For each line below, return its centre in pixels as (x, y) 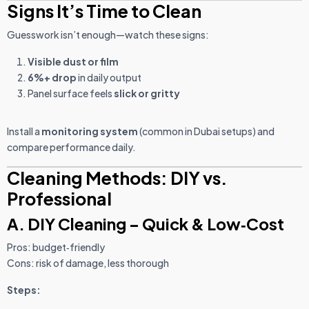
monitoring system (90, 131)
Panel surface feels (71, 93)
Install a (24, 131)
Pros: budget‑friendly (56, 247)
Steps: (24, 290)
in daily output (109, 78)
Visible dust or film (73, 62)
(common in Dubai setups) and (206, 131)
